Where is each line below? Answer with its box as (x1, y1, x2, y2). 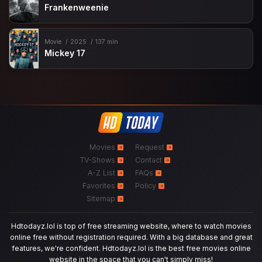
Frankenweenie (44, 2, 109, 13)
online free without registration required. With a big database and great (9, 232, 253, 242)
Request (135, 142, 167, 151)
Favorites (82, 181, 118, 190)
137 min (95, 37, 118, 46)
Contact (135, 155, 164, 164)
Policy (135, 181, 158, 190)
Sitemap (87, 194, 118, 203)
